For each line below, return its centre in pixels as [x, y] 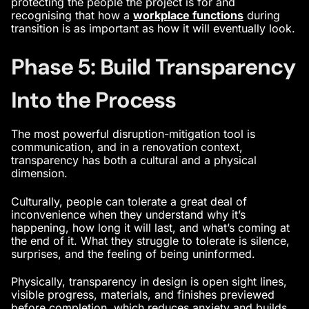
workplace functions [188, 16]
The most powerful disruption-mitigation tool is [133, 134]
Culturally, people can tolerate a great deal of [129, 201]
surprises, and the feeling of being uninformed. [135, 253]
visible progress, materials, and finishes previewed [143, 295]
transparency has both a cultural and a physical [134, 160]
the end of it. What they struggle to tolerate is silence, [150, 240]
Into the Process [94, 100]
